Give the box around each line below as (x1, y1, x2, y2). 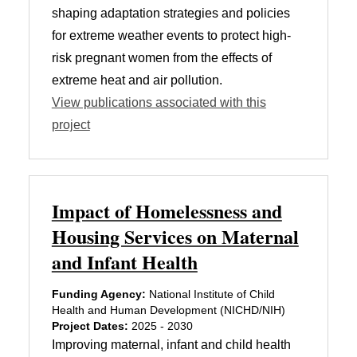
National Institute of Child (145, 287, 275, 300)
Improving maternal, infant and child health (51, 337, 291, 351)
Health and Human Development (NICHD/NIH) (51, 303, 285, 316)
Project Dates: (51, 319, 128, 332)
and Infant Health (51, 247, 198, 276)
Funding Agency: (51, 287, 146, 300)
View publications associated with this (51, 95, 266, 109)
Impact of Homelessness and (51, 196, 282, 225)
